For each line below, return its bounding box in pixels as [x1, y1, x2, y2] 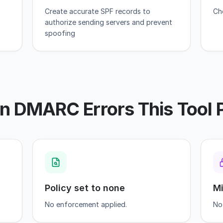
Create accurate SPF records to [45, 7, 151, 15]
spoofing [45, 29, 76, 37]
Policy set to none [45, 183, 125, 193]
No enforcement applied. [45, 200, 127, 209]
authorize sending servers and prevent [45, 18, 173, 26]
